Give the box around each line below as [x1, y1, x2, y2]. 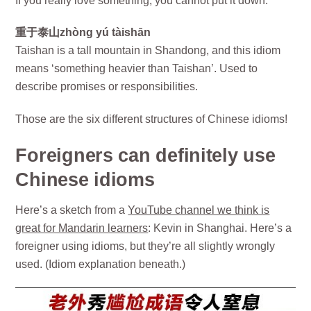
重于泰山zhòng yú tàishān [15, 26, 151, 39]
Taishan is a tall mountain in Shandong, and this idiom [15, 44, 281, 57]
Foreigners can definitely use [15, 144, 276, 166]
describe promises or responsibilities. [15, 81, 199, 93]
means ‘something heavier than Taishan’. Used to [15, 62, 258, 75]
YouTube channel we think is [128, 203, 270, 216]
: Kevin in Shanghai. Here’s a [148, 221, 292, 234]
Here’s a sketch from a [15, 203, 128, 216]
